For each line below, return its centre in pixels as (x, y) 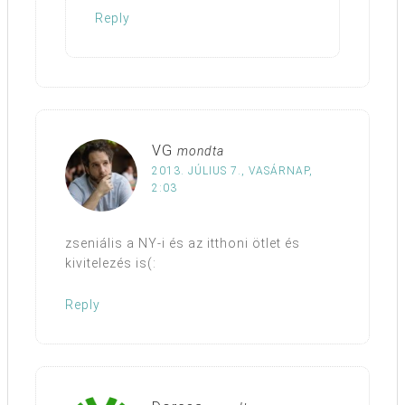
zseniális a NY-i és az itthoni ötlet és (183, 244)
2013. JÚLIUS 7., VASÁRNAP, (232, 171)
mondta (201, 151)
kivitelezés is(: (111, 264)
